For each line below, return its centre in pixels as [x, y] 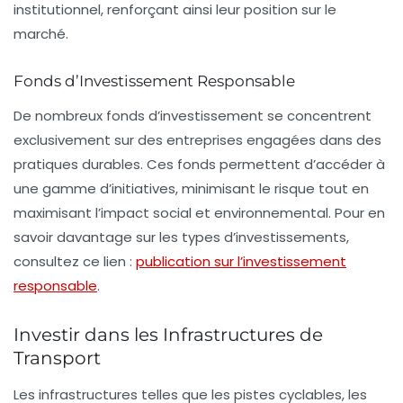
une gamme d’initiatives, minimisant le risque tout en [191, 188]
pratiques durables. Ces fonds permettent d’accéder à [199, 164]
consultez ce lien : [75, 261]
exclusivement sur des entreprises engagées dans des [197, 139]
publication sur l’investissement [241, 261]
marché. [41, 33]
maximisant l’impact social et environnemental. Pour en [199, 212]
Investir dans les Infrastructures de [168, 334]
